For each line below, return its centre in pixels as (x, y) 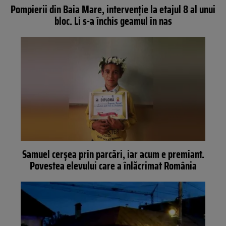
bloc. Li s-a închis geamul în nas (113, 21)
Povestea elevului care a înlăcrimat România (113, 165)
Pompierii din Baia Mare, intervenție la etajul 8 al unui (113, 10)
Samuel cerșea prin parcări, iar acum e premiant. (113, 154)
